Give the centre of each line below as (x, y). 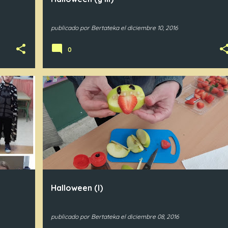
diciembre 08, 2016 (153, 217)
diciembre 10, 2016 (152, 28)
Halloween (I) (77, 188)
